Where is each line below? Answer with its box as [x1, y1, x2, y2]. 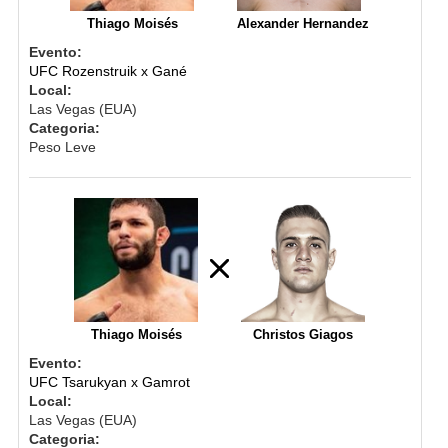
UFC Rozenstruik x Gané [28, 62, 187, 79]
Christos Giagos [253, 326, 354, 342]
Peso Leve [28, 138, 96, 155]
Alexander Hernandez [237, 15, 370, 31]
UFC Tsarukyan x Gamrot [28, 373, 190, 390]
